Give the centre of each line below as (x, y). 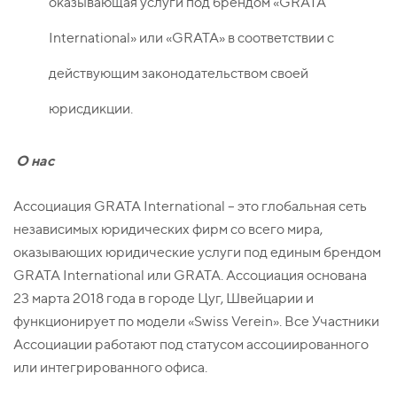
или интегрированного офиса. (110, 368)
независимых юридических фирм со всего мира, (168, 230)
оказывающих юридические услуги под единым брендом (197, 253)
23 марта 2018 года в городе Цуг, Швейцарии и (163, 299)
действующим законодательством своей (179, 74)
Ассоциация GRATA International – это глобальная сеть (190, 206)
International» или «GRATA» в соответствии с (191, 38)
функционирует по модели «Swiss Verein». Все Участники (196, 322)
